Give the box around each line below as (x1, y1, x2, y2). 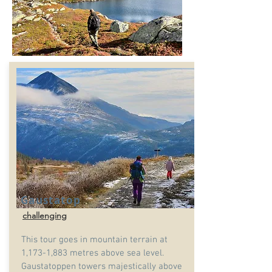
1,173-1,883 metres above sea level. (21, 248, 164, 259)
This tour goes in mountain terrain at (21, 234, 168, 245)
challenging (22, 210, 67, 221)
